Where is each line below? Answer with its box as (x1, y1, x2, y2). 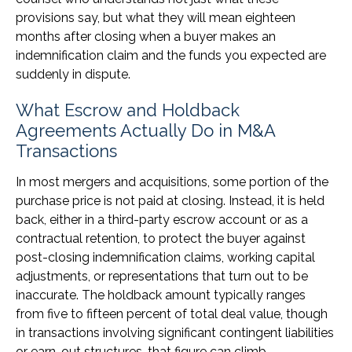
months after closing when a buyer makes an (16, 29, 276, 45)
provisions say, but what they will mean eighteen (16, 10, 295, 26)
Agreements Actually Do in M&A (16, 120, 275, 141)
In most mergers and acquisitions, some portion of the (16, 174, 328, 190)
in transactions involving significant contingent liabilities (16, 325, 334, 341)
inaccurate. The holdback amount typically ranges (16, 288, 306, 303)
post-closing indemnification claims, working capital (16, 250, 315, 266)
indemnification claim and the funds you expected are (16, 48, 326, 64)
